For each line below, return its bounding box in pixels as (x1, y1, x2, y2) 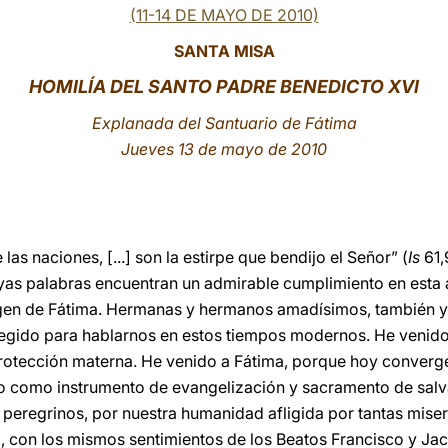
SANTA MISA (173, 41, 275, 61)
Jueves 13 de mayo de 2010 (121, 139, 327, 159)
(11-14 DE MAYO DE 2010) (129, 5, 319, 25)
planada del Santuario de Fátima (110, 113, 357, 133)
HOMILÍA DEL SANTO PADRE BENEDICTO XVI (29, 76, 419, 97)
